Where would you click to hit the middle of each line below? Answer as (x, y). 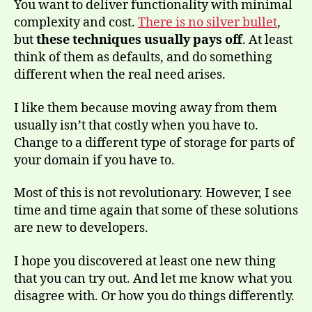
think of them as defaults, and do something (143, 58)
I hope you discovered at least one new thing (145, 261)
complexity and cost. (76, 23)
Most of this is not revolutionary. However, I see (153, 194)
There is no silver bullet (208, 23)
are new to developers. (81, 228)
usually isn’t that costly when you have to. (136, 125)
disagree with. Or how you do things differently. (154, 296)
